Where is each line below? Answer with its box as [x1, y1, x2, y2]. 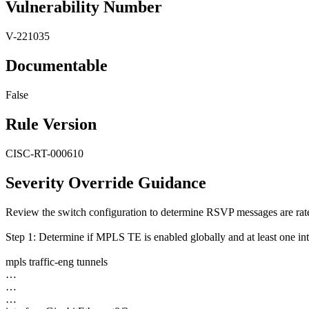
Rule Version [6, 114, 97, 133]
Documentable [6, 57, 108, 74]
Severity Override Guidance [6, 173, 206, 192]
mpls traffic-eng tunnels [6, 255, 108, 268]
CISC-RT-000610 [6, 147, 83, 159]
